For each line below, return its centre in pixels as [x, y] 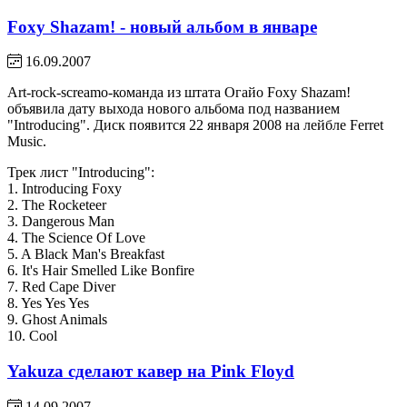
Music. [27, 142]
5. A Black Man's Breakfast [86, 254]
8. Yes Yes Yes [48, 303]
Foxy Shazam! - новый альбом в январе [162, 26]
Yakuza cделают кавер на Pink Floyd [151, 371]
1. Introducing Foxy [65, 189]
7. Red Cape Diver [61, 287]
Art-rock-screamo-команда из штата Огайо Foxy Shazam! [179, 93]
